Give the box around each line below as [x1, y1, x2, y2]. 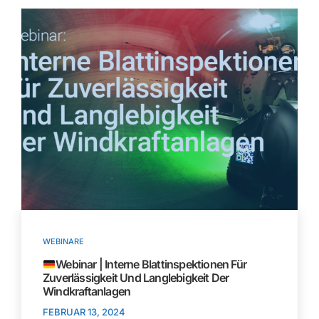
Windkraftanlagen [43, 284, 131, 299]
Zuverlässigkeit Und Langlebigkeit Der [43, 271, 229, 286]
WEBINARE [43, 236, 84, 247]
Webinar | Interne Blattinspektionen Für [56, 257, 247, 272]
